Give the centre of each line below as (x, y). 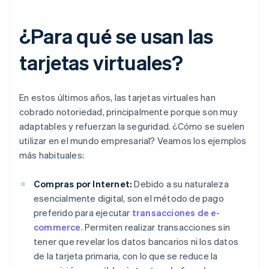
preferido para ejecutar (83, 213)
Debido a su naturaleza (180, 184)
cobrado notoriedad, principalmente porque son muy (128, 112)
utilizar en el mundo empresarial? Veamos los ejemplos (133, 141)
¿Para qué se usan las (116, 36)
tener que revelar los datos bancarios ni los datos (136, 242)
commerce (57, 227)
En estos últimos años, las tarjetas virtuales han (117, 98)
